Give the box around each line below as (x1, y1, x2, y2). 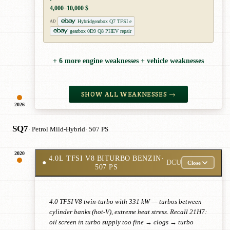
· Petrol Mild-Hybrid (28, 125, 85, 133)
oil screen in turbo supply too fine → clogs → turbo (49, 218, 194, 226)
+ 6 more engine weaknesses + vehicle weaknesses (53, 57, 204, 65)
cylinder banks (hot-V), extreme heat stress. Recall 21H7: (49, 208, 207, 216)
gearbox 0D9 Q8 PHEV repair (70, 28, 131, 34)
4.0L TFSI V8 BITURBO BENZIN (49, 154, 161, 162)
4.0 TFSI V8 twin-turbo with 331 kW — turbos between (49, 198, 202, 205)
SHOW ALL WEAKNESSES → (81, 89, 176, 99)
